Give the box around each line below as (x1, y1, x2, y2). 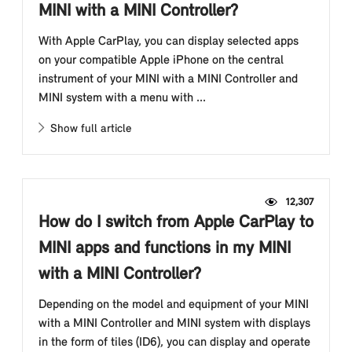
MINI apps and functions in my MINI (38, 240, 291, 258)
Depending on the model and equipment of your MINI (38, 299, 309, 311)
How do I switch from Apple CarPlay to (38, 214, 313, 232)
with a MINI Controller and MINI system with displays (38, 317, 310, 330)
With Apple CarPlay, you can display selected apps (38, 35, 299, 48)
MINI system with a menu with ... (38, 92, 206, 104)
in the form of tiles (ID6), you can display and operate (38, 336, 310, 349)
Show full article (44, 123, 131, 135)
